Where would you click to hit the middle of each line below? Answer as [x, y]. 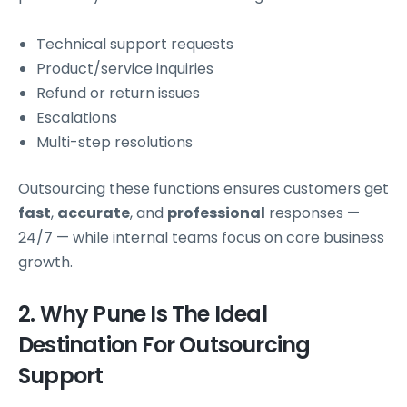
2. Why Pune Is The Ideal [143, 314]
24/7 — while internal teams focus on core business [201, 238]
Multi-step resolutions [114, 143]
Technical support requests [135, 45]
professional [216, 213]
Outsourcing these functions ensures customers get [203, 189]
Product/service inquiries [125, 69]
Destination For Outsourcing [164, 345]
